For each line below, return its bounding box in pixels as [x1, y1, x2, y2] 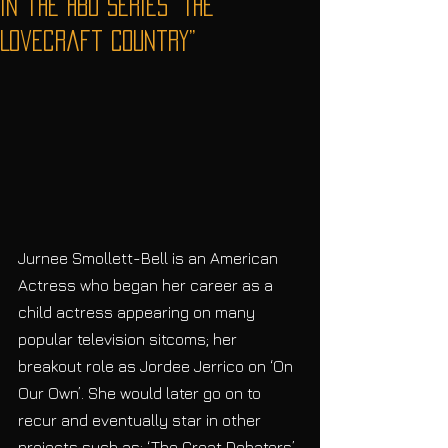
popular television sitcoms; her [18, 329, 241, 348]
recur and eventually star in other [18, 410, 265, 429]
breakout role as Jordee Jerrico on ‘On [18, 356, 297, 375]
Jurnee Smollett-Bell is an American [18, 248, 282, 267]
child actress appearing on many [18, 302, 259, 321]
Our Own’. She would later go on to [18, 383, 265, 402]
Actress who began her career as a [18, 275, 277, 294]
